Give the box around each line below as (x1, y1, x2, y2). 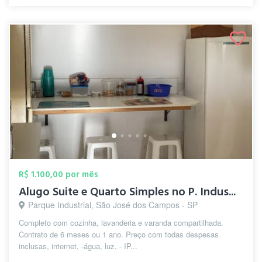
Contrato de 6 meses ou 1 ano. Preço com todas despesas (19, 229, 219, 240)
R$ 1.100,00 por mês (19, 168, 98, 181)
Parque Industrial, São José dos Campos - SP (28, 199, 198, 211)
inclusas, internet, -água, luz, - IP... (19, 240, 137, 251)
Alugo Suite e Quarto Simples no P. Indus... (19, 184, 236, 200)
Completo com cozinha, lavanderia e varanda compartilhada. (19, 217, 223, 228)
